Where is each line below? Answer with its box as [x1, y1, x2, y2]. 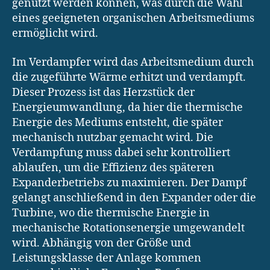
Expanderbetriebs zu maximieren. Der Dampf [12, 175, 246, 190]
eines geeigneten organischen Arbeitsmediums [12, 11, 254, 26]
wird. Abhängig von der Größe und [12, 236, 191, 250]
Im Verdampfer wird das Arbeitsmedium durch [12, 55, 254, 69]
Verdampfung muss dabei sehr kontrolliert [12, 145, 230, 160]
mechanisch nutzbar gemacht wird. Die [12, 130, 213, 145]
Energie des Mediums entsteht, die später [12, 115, 223, 130]
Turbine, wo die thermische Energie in [12, 206, 210, 220]
